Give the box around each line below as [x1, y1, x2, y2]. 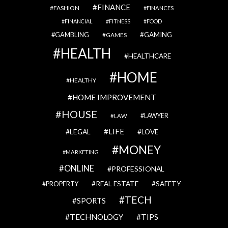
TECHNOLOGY [70, 212, 124, 221]
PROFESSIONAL [111, 164, 165, 173]
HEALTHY [70, 76, 97, 84]
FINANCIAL [65, 18, 93, 24]
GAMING [144, 31, 173, 39]
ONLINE [64, 163, 95, 174]
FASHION [53, 4, 80, 12]
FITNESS [109, 18, 131, 24]
